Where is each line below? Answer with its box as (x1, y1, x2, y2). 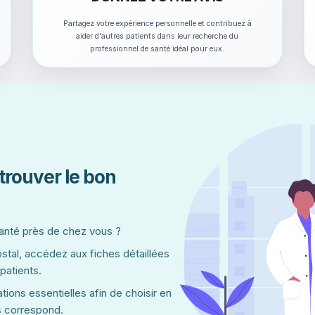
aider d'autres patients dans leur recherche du (76, 32, 239, 41)
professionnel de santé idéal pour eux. (90, 44, 225, 53)
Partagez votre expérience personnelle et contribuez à (63, 19, 252, 28)
